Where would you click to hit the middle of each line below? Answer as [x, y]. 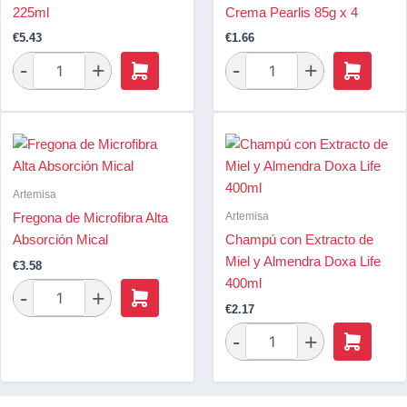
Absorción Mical [60, 240]
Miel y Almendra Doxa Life [303, 262]
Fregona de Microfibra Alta [90, 218]
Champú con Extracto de [299, 240]
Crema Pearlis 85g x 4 [292, 12]
